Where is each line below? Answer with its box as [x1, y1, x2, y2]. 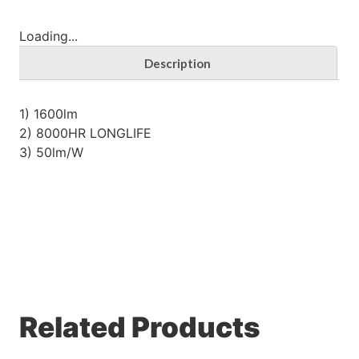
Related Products [19, 309, 261, 344]
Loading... [19, 28, 79, 45]
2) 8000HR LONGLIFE [19, 125, 152, 142]
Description [144, 56, 211, 71]
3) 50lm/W [19, 144, 84, 161]
